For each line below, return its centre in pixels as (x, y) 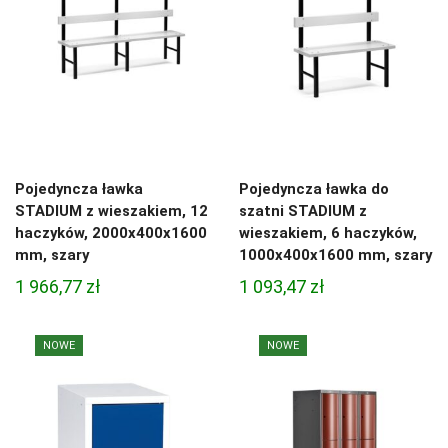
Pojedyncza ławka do (314, 189)
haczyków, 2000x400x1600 (111, 233)
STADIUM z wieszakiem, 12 (111, 211)
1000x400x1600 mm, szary (335, 255)
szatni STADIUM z (303, 211)
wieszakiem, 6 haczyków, (328, 233)
